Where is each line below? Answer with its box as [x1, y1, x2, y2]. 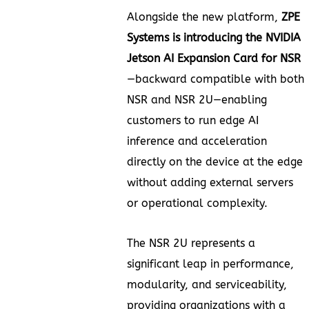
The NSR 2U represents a [127, 236, 255, 250]
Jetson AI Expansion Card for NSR [127, 51, 301, 65]
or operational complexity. [127, 196, 268, 210]
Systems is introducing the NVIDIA [127, 30, 301, 44]
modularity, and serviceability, [127, 277, 287, 291]
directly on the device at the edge [127, 154, 303, 168]
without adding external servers [127, 175, 293, 189]
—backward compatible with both [127, 72, 304, 86]
